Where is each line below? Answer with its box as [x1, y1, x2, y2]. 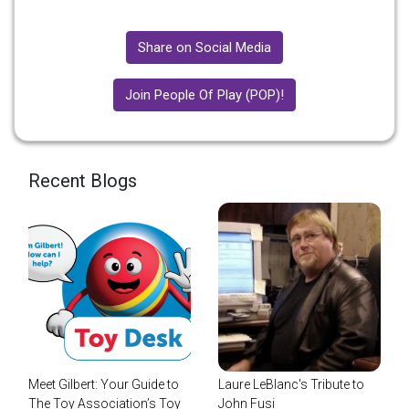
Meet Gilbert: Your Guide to [28, 377, 179, 393]
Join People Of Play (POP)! [125, 87, 284, 104]
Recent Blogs [28, 170, 137, 193]
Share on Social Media [138, 39, 271, 57]
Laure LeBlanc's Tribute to [218, 377, 364, 393]
